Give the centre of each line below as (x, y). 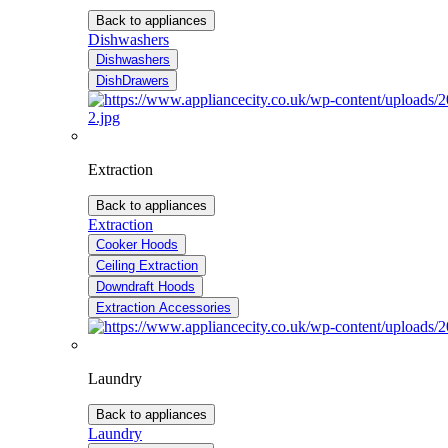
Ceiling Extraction (147, 266)
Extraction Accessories (163, 308)
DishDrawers (132, 81)
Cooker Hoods (137, 245)
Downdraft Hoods (145, 287)
